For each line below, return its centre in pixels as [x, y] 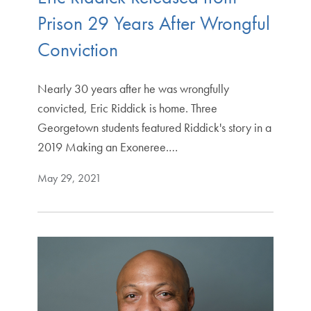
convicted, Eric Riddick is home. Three [127, 108]
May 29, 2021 [69, 178]
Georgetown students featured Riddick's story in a [154, 127]
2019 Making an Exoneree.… [107, 146]
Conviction [77, 49]
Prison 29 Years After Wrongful [153, 23]
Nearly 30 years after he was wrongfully [133, 88]
